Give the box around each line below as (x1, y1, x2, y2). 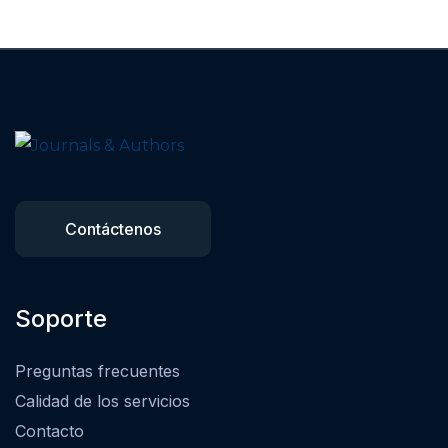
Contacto (15, 421, 84, 442)
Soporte (15, 304, 107, 334)
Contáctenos (65, 219, 161, 240)
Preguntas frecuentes (15, 361, 180, 382)
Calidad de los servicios (15, 391, 190, 412)
